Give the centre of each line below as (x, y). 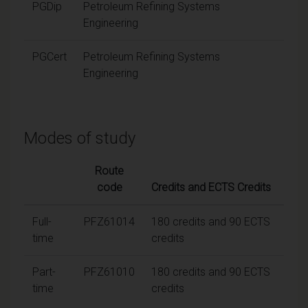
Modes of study (80, 138)
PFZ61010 (109, 272)
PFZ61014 (109, 221)
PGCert (49, 56)
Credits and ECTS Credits (211, 187)
